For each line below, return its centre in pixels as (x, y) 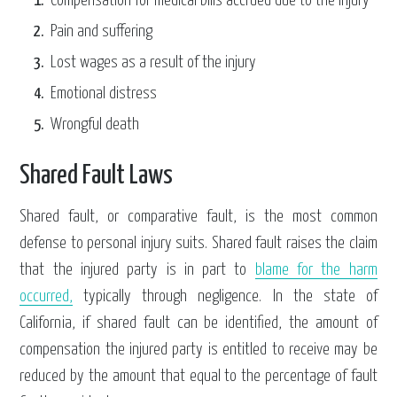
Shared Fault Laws (97, 175)
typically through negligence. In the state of (225, 296)
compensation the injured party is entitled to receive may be (198, 349)
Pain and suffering (102, 31)
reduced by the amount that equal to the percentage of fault (198, 376)
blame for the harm (316, 269)
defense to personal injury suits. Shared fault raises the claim (198, 243)
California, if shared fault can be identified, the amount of (198, 323)
